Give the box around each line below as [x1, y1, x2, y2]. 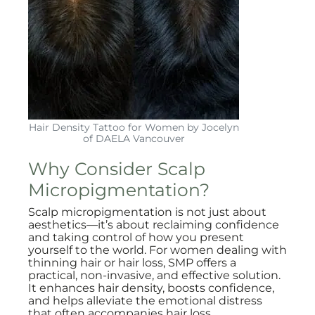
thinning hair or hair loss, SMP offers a [28, 256, 236, 269]
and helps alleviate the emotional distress [28, 294, 262, 307]
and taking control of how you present [28, 231, 244, 244]
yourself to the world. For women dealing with [28, 243, 287, 257]
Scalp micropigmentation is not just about [28, 205, 266, 219]
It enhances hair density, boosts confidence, [28, 281, 274, 295]
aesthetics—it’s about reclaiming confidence [28, 218, 279, 231]
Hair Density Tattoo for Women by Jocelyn [28, 121, 239, 134]
